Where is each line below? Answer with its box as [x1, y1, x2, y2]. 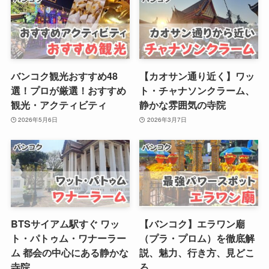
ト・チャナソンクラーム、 [139, 83, 255, 97]
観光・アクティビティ [10, 97, 107, 112]
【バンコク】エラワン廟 [139, 216, 246, 231]
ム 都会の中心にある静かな [10, 245, 128, 259]
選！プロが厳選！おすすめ [10, 83, 126, 97]
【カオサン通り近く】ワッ [139, 68, 255, 83]
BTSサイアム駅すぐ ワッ [10, 216, 119, 231]
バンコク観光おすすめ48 [10, 68, 118, 83]
